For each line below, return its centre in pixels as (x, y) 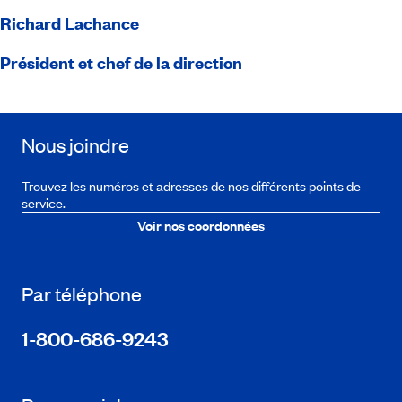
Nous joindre (75, 145)
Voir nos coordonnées (201, 225)
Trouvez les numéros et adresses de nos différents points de (191, 186)
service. (45, 203)
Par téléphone (82, 294)
